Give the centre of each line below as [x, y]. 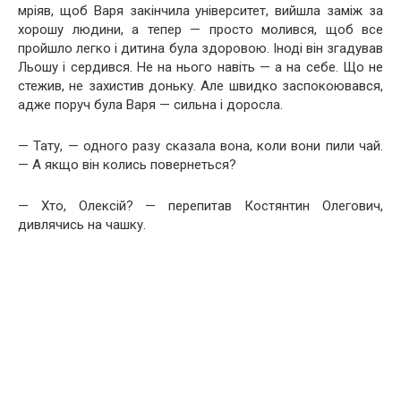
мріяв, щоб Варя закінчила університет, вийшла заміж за [200, 11]
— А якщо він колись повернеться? [127, 165]
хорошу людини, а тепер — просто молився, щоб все [200, 30]
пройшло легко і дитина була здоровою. [145, 48]
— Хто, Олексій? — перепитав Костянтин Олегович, [200, 206]
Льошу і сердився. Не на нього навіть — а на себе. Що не [200, 67]
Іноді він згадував [328, 48]
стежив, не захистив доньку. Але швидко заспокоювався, [200, 86]
